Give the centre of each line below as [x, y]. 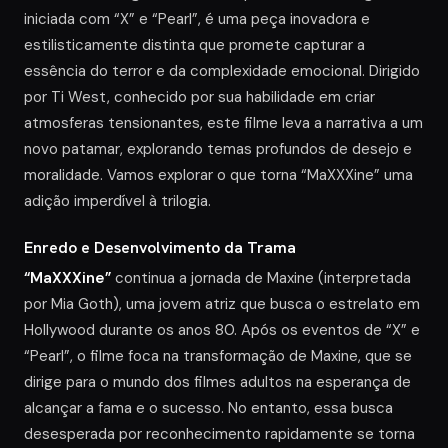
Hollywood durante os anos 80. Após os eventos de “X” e [222, 329]
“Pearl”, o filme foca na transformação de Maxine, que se [218, 355]
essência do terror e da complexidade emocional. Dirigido [222, 70]
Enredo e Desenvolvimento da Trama [160, 247]
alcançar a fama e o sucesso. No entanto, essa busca [208, 407]
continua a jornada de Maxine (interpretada [261, 277]
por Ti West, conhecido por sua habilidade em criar [199, 96]
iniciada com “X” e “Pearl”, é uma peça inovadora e [197, 18]
